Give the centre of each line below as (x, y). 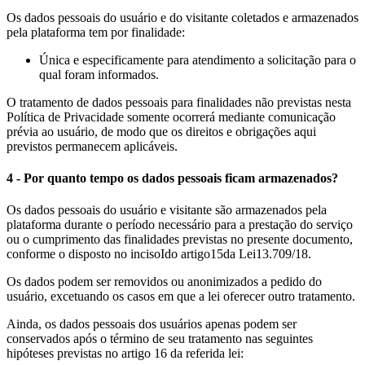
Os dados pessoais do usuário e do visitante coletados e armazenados (182, 17)
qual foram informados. (99, 74)
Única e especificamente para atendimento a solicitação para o (198, 59)
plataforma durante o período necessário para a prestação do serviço (180, 225)
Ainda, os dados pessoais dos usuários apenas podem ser (152, 324)
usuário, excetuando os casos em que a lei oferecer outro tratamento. (181, 297)
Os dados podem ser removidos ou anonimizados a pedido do (164, 282)
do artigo (187, 254)
